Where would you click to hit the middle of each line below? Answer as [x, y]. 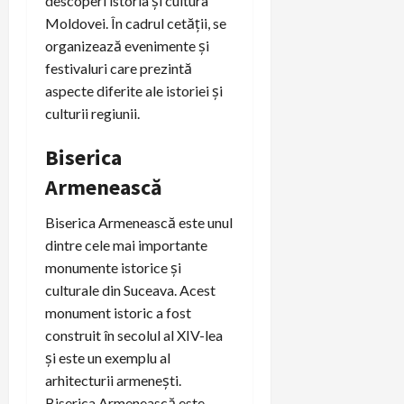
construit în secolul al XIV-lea [134, 335]
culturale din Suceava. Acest [130, 289]
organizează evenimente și [127, 45]
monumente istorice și [113, 267]
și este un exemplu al [108, 357]
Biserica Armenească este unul [139, 222]
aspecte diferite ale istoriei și [134, 90]
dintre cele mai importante [126, 244]
